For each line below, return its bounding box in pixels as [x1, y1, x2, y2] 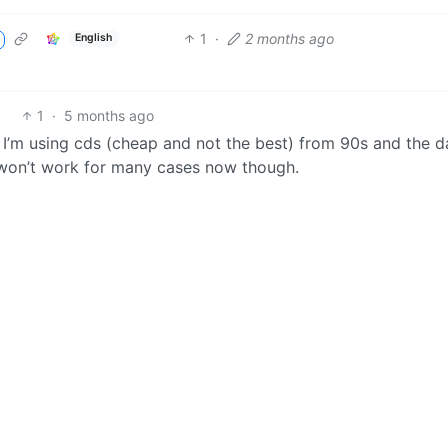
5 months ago [63, 106, 154, 124]
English [75, 31, 113, 45]
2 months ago [244, 29, 334, 47]
